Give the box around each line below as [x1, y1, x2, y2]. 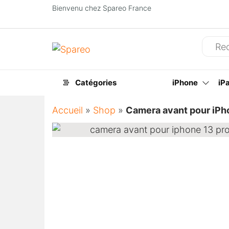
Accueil [52, 105, 83, 116]
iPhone [172, 78, 198, 87]
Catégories [75, 78, 117, 87]
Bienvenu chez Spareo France [52, 4, 151, 12]
